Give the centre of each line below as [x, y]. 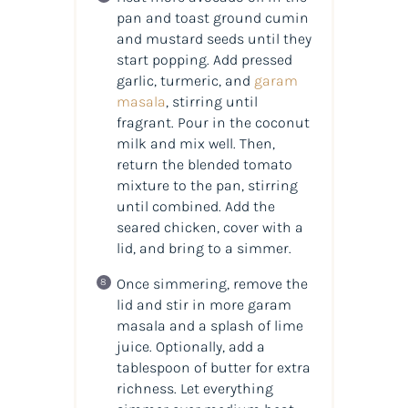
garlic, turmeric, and [185, 81]
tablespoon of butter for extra [213, 368]
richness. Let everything [194, 389]
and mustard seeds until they [214, 39]
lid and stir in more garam [204, 305]
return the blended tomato [204, 165]
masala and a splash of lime [209, 326]
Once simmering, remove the [212, 284]
